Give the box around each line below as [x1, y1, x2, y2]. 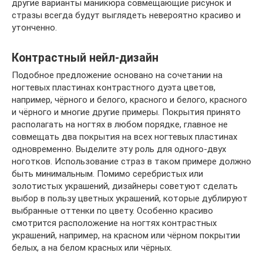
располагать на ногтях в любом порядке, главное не [12, 119, 228, 130]
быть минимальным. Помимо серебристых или [12, 168, 203, 180]
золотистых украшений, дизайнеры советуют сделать [12, 181, 238, 192]
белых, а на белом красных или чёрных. [12, 242, 172, 254]
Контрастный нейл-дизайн [12, 50, 159, 65]
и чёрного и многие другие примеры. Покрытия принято [12, 107, 241, 118]
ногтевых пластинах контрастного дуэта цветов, [12, 82, 215, 93]
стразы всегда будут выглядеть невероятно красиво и [12, 10, 241, 21]
